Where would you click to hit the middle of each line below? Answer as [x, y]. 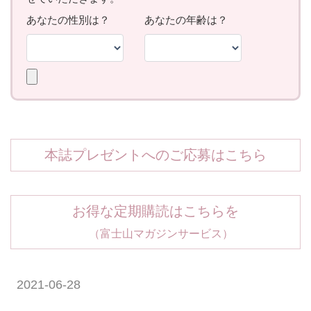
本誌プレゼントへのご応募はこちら [155, 155]
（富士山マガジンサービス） [155, 234]
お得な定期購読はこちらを [155, 211]
